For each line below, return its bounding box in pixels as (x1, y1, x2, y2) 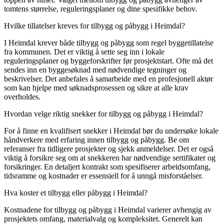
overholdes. (4, 92, 40, 101)
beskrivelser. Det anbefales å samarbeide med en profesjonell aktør (4, 74, 213, 83)
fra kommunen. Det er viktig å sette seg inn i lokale (4, 47, 164, 56)
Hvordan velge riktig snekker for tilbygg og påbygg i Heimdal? (4, 109, 203, 118)
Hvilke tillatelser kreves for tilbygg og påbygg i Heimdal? (4, 21, 185, 30)
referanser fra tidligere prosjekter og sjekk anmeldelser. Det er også (4, 144, 213, 153)
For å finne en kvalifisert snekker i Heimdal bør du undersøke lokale (4, 126, 218, 135)
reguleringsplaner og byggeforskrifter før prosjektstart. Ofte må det (4, 56, 213, 65)
